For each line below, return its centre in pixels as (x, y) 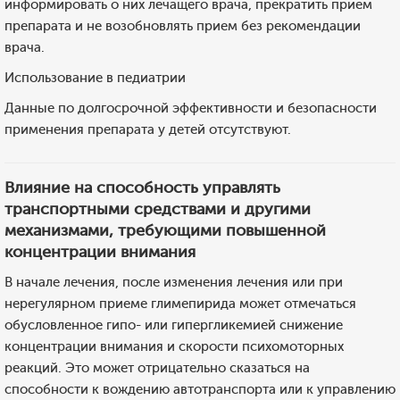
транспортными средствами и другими (158, 209)
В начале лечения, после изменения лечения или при (174, 282)
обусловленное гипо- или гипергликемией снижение (174, 325)
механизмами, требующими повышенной (165, 230)
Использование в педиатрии (95, 78)
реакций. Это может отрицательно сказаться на (157, 368)
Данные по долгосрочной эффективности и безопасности (191, 108)
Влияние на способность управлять (142, 187)
